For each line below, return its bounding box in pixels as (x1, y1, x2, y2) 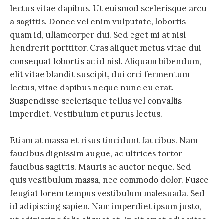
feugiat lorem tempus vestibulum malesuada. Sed (10, 188, 205, 199)
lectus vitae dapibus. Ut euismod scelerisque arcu (10, 3, 207, 14)
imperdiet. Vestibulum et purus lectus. (10, 109, 162, 120)
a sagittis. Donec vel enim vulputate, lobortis (10, 16, 186, 27)
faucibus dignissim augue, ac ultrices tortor (10, 148, 182, 159)
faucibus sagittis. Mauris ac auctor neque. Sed (10, 161, 191, 173)
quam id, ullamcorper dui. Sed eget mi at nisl (10, 29, 186, 41)
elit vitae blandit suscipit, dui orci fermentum (10, 69, 190, 80)
